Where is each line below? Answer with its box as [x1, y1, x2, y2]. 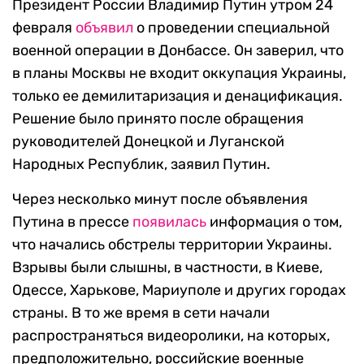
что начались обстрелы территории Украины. [12, 236, 332, 254]
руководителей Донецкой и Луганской [12, 132, 284, 151]
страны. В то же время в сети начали [12, 304, 270, 323]
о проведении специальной [133, 19, 330, 37]
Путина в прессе [12, 213, 132, 232]
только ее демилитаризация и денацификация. [12, 87, 343, 106]
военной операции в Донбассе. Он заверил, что [12, 41, 344, 60]
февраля [12, 19, 76, 37]
